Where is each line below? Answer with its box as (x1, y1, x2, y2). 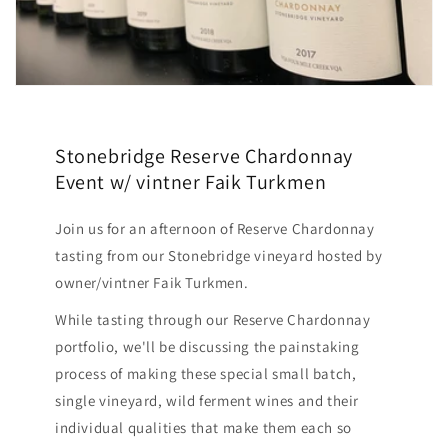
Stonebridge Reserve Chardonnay (55, 142, 354, 169)
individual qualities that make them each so (55, 417, 352, 437)
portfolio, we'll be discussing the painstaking (55, 336, 360, 356)
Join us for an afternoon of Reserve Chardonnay (55, 218, 375, 238)
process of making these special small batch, (55, 363, 357, 383)
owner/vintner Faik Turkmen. (55, 272, 249, 292)
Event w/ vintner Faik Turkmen (55, 168, 327, 195)
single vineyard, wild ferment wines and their (55, 390, 360, 410)
